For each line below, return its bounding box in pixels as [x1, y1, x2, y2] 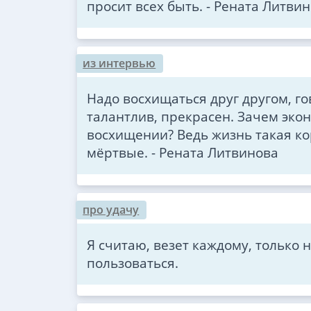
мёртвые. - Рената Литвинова [86, 142, 278, 162]
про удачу [83, 202, 140, 218]
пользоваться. [86, 253, 178, 273]
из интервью [83, 55, 156, 71]
